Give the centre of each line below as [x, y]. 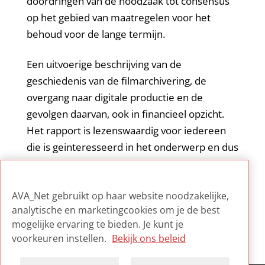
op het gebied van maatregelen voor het [118, 18]
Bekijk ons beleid [149, 238]
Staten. [42, 196]
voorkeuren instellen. [60, 238]
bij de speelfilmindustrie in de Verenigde [119, 180]
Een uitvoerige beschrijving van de [104, 64]
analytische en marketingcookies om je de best [116, 210]
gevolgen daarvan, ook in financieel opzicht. [125, 114]
